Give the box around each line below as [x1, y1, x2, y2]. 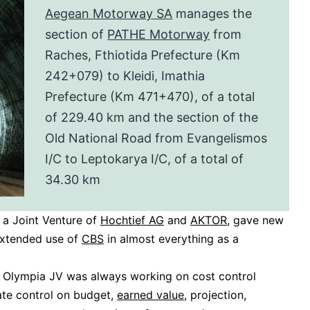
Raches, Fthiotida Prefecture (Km [45, 48, 241, 63]
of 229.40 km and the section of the [45, 110, 259, 125]
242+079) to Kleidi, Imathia [45, 69, 206, 84]
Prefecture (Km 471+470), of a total [45, 89, 255, 104]
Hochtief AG [100, 213, 164, 228]
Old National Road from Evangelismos [45, 131, 268, 146]
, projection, [184, 288, 246, 302]
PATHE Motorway [107, 27, 210, 42]
